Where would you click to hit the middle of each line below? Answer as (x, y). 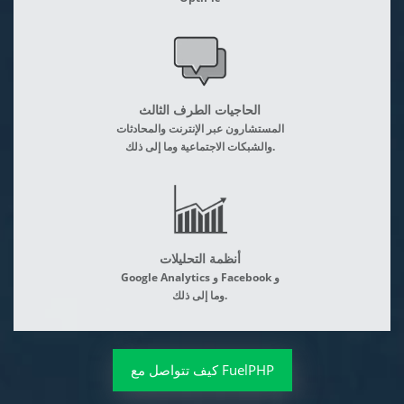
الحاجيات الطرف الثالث (200, 110)
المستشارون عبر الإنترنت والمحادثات (200, 128)
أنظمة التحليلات (200, 258)
